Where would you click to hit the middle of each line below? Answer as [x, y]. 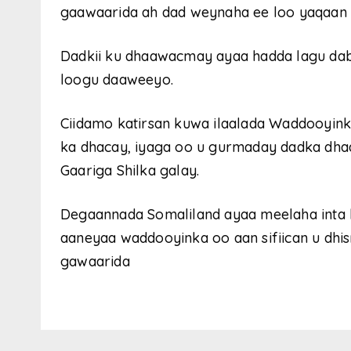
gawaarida [95, 261]
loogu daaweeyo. [117, 79]
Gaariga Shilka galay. [130, 170]
